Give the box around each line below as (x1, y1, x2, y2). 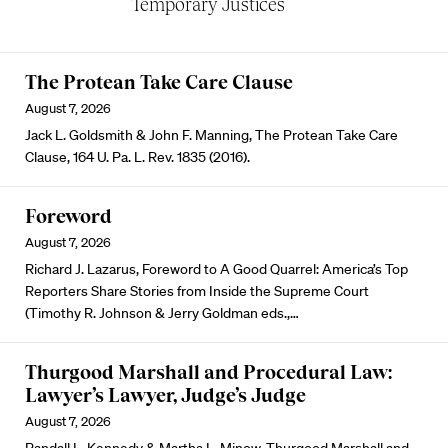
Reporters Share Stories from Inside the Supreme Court (25, 282, 369, 300)
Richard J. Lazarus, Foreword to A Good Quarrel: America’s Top (25, 260, 408, 278)
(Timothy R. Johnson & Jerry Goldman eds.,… (25, 304, 299, 322)
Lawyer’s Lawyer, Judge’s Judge (25, 384, 306, 406)
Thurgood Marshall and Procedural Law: (25, 361, 392, 383)
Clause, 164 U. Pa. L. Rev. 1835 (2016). (25, 148, 250, 166)
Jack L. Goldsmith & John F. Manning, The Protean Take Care (25, 126, 398, 144)
